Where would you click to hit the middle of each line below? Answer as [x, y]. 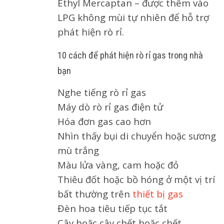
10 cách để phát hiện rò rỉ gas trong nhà [130, 55]
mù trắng [78, 150]
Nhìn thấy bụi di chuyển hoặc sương [137, 136]
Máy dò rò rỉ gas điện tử [110, 107]
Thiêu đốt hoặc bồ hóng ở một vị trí [136, 179]
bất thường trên [95, 194]
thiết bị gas [158, 194]
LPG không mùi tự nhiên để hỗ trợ [133, 17]
